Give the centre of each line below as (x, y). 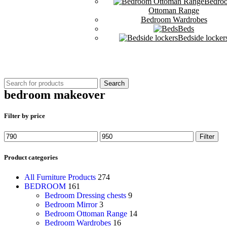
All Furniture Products (60, 177)
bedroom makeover (55, 95)
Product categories (31, 157)
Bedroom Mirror (71, 204)
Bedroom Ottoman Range (86, 213)
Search (114, 83)
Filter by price (25, 116)
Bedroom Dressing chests (85, 195)
